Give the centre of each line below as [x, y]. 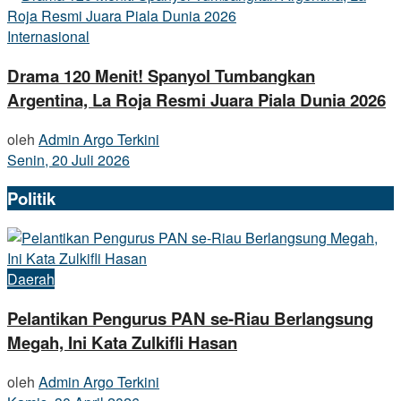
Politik [31, 199]
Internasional [48, 37]
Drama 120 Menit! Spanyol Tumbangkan [161, 75]
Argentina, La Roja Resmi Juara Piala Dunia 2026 [196, 99]
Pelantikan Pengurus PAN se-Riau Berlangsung [190, 318]
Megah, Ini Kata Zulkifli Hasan [122, 342]
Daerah [31, 279]
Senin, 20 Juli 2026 [68, 159]
